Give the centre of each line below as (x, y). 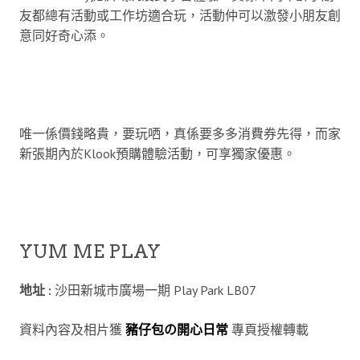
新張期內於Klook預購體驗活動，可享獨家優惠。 (157, 153)
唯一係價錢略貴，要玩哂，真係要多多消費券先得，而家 (180, 133)
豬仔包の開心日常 (177, 329)
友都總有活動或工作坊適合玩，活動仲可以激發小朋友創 (180, 15)
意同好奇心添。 (64, 35)
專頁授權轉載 (268, 329)
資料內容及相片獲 (71, 329)
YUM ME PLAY (90, 251)
